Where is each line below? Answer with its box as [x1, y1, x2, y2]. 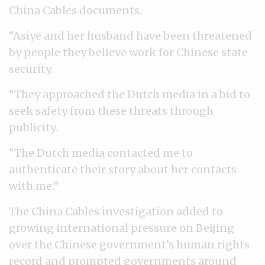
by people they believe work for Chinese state [9, 46, 248, 59]
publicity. [9, 121, 57, 134]
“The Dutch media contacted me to [9, 146, 193, 160]
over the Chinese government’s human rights [9, 238, 250, 251]
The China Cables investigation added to [9, 205, 223, 218]
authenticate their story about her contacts [9, 163, 237, 176]
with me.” [9, 179, 59, 193]
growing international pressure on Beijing [9, 221, 234, 235]
